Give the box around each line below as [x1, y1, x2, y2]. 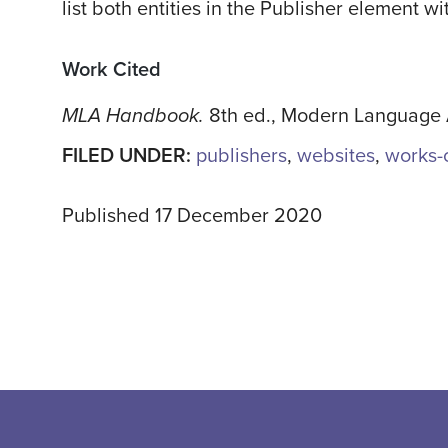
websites [297, 144, 375, 169]
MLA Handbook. [62, 104, 209, 129]
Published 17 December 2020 [62, 204, 322, 229]
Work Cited [62, 58, 161, 83]
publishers [196, 144, 287, 169]
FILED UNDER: [62, 144, 196, 169]
